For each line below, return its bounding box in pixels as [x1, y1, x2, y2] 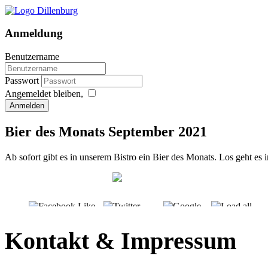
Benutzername [5, 51, 59, 62]
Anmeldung [5, 27, 63, 40]
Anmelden [10, 101, 44, 111]
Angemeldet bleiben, [5, 89, 83, 99]
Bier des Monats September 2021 [5, 124, 207, 140]
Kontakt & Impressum [5, 227, 236, 254]
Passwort [5, 75, 41, 86]
